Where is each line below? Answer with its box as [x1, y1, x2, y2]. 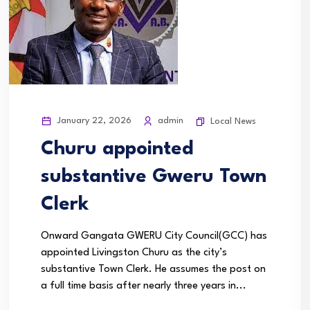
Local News [210, 117, 256, 126]
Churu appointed [41, 140, 194, 159]
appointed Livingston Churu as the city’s [41, 248, 227, 258]
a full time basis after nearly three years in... [41, 281, 246, 291]
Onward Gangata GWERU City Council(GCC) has [41, 231, 267, 241]
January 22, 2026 [54, 116, 131, 125]
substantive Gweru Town [41, 167, 266, 187]
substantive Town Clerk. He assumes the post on [41, 264, 266, 275]
